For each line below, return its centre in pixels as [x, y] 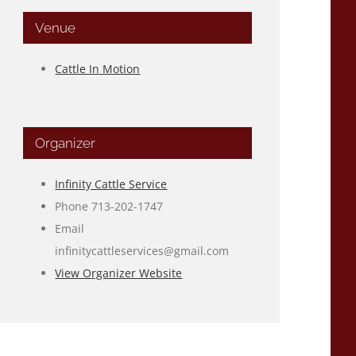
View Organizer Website [119, 273]
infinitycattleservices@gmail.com [142, 250]
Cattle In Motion [98, 68]
